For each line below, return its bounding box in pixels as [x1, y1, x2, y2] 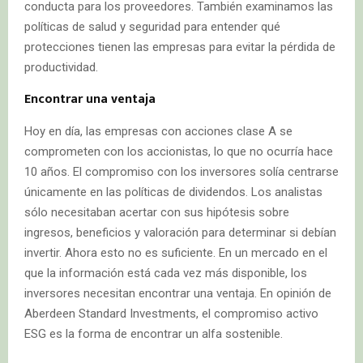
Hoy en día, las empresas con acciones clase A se [24, 123, 293, 139]
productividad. [24, 59, 98, 75]
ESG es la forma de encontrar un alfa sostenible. [24, 326, 283, 341]
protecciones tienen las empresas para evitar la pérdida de [24, 39, 335, 54]
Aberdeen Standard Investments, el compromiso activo [24, 305, 318, 321]
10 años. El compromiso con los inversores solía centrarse [24, 164, 339, 179]
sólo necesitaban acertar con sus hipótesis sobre [24, 204, 289, 220]
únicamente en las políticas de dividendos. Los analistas [24, 184, 322, 199]
